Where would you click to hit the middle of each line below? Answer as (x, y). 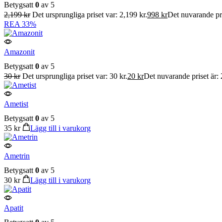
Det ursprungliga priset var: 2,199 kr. (90, 14)
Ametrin (17, 156)
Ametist (16, 104)
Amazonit (19, 52)
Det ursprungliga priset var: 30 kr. (75, 76)
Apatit (14, 208)
